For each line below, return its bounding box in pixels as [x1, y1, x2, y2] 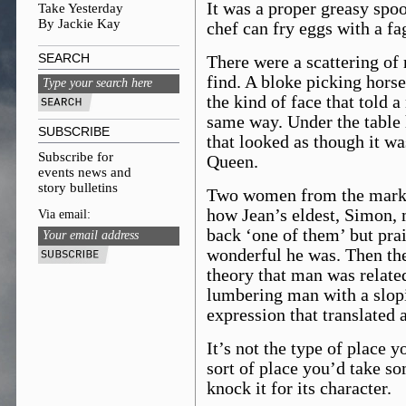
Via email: [38, 208, 91, 221]
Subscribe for [38, 150, 113, 164]
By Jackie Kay [38, 16, 121, 31]
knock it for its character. [207, 379, 391, 398]
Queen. [207, 152, 258, 171]
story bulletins [38, 180, 118, 195]
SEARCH [38, 51, 90, 65]
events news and [38, 165, 131, 179]
